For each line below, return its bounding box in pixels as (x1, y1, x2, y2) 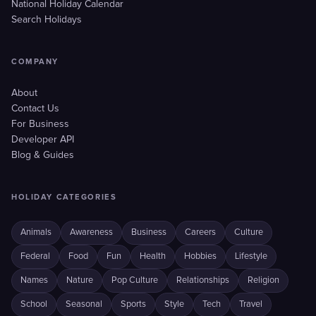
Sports (121, 300, 146, 309)
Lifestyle (235, 252, 267, 261)
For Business (11, 119, 69, 129)
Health (140, 252, 166, 261)
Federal (20, 252, 50, 261)
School (20, 300, 47, 309)
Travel (239, 300, 262, 309)
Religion (248, 276, 279, 285)
